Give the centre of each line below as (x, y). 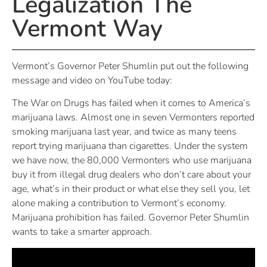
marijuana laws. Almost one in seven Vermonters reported (133, 118)
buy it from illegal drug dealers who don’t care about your (131, 175)
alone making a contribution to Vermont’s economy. (119, 204)
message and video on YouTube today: (92, 80)
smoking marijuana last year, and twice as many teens (124, 132)
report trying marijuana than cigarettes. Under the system (130, 146)
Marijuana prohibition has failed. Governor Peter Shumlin (131, 218)
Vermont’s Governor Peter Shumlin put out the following (130, 66)
